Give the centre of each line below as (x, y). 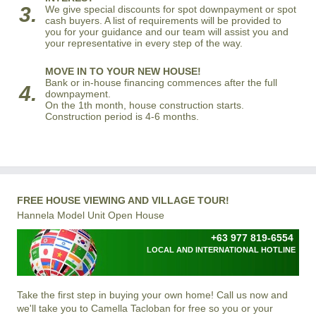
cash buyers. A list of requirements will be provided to (163, 21)
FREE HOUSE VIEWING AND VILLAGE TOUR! (123, 201)
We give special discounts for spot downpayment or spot (171, 10)
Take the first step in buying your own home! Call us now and (152, 294)
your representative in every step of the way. (144, 43)
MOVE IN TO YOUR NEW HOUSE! (123, 72)
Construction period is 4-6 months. (122, 117)
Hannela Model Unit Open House (91, 215)
